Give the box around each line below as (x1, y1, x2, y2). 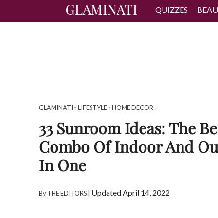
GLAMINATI (39, 104, 73, 112)
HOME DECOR (112, 104, 153, 112)
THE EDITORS (47, 189, 87, 197)
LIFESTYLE (78, 104, 107, 112)
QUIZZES (155, 5, 188, 14)
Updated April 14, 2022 (91, 187, 170, 197)
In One (39, 154, 86, 175)
